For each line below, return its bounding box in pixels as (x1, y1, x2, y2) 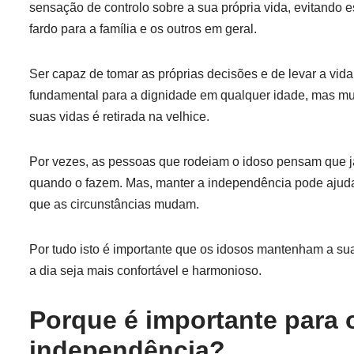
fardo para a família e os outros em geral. (29, 22, 257, 36)
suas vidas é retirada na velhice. (29, 110, 209, 123)
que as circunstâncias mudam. (29, 198, 199, 211)
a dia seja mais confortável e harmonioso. (29, 264, 262, 277)
